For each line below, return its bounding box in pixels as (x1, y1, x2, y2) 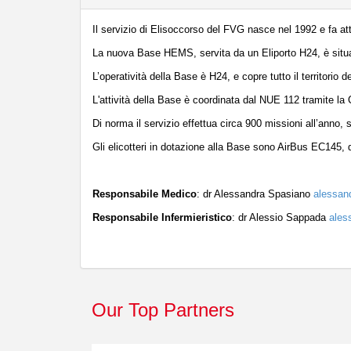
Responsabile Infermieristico (92, 212, 232, 224)
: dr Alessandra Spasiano (197, 188, 313, 201)
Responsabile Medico (92, 188, 197, 201)
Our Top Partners (92, 299, 234, 321)
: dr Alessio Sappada (232, 212, 329, 224)
